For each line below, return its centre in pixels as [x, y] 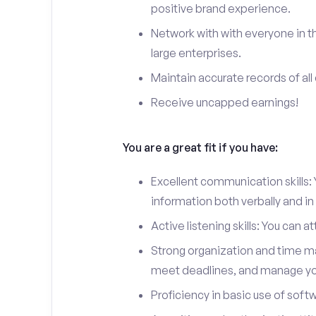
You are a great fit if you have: [200, 147]
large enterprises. [196, 53]
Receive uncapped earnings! [224, 102]
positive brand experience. [220, 8]
